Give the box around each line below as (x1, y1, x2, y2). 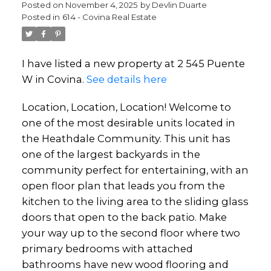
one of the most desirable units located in (21, 116, 235, 129)
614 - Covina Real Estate (62, 12, 157, 22)
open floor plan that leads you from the (21, 179, 225, 192)
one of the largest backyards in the (21, 148, 200, 160)
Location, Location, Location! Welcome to (21, 100, 231, 113)
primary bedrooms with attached (21, 242, 193, 255)
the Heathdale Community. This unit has (21, 132, 230, 145)
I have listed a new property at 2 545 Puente (21, 57, 245, 70)
